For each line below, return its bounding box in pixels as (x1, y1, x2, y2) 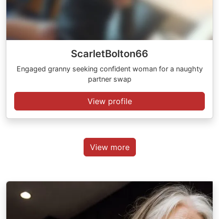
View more (89, 142, 130, 152)
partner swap (88, 75, 131, 83)
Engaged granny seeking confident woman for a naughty (16, 65, 203, 73)
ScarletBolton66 (71, 47, 148, 60)
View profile (87, 96, 132, 106)
